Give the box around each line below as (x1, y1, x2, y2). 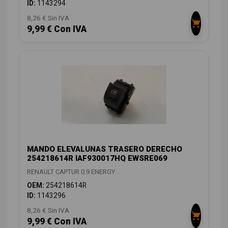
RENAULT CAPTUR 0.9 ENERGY (27, 168, 115, 176)
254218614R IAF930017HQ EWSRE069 (27, 154, 167, 163)
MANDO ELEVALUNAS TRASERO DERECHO (27, 145, 182, 154)
